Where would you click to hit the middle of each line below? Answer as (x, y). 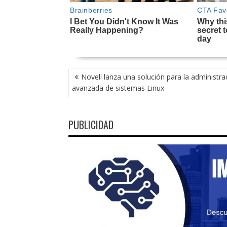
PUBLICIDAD (91, 124)
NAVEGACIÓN (91, 73)
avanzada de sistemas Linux (118, 88)
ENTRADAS (87, 95)
